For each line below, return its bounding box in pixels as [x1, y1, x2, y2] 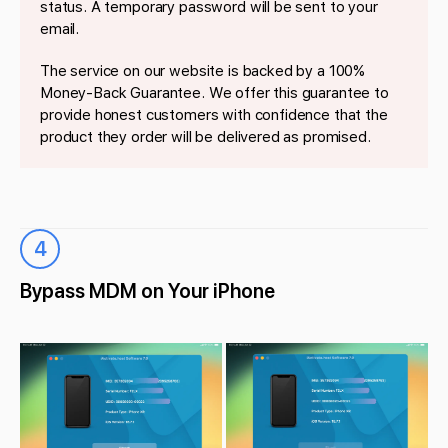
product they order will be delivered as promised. [40, 127, 371, 146]
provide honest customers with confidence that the [40, 105, 388, 124]
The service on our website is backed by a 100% [40, 61, 366, 80]
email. [40, 19, 80, 38]
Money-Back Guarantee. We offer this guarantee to [40, 83, 389, 102]
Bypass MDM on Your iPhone [20, 278, 275, 303]
